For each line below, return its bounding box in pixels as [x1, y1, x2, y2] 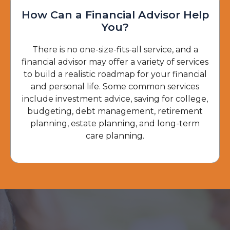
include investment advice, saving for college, [22, 94, 208, 104]
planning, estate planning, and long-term [30, 119, 200, 128]
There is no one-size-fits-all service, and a [32, 45, 198, 54]
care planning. [86, 131, 144, 141]
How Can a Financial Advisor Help [21, 8, 209, 21]
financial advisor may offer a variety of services [22, 57, 208, 67]
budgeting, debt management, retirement [27, 106, 203, 116]
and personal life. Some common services [31, 82, 199, 91]
